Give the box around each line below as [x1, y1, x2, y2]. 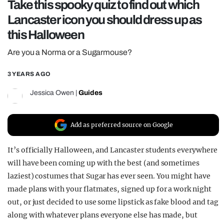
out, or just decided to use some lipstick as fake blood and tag [7, 197, 218, 207]
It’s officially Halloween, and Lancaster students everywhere [7, 145, 217, 155]
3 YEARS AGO [7, 70, 51, 78]
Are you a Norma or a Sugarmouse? [7, 48, 132, 57]
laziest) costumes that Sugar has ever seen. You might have [7, 171, 210, 181]
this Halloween [7, 28, 84, 42]
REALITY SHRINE [25, 6, 107, 16]
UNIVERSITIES [25, 42, 93, 52]
